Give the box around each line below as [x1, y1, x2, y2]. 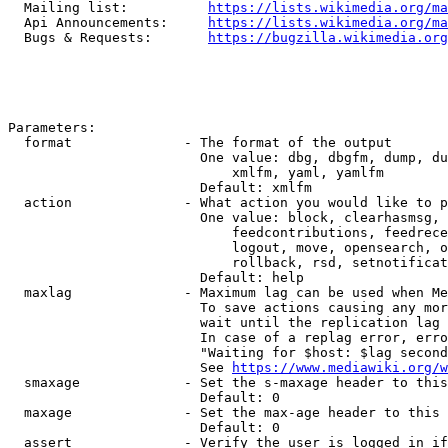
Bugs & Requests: [8, 30, 208, 45]
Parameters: [8, 120, 96, 135]
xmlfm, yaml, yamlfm [8, 165, 384, 180]
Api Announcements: [8, 15, 208, 30]
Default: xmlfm [8, 180, 312, 195]
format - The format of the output [8, 135, 392, 150]
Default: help [8, 270, 304, 285]
